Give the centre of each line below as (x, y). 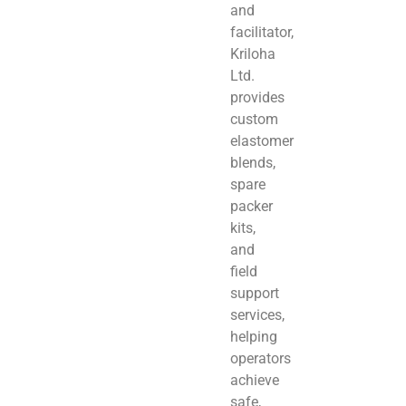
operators (261, 358)
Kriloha (253, 53)
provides (257, 97)
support (255, 293)
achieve (255, 380)
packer (251, 206)
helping (254, 336)
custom (254, 119)
